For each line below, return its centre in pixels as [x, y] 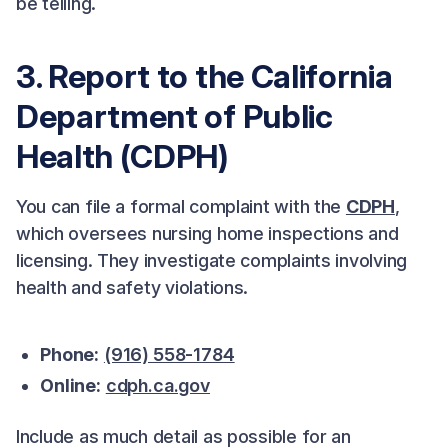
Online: [70, 385]
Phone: [70, 354]
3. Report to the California [204, 76]
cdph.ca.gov [157, 385]
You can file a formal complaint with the [181, 206]
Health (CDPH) [122, 156]
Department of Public [174, 116]
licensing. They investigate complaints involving [212, 260]
